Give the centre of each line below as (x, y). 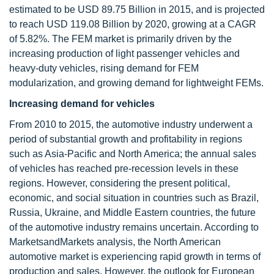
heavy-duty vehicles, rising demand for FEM (104, 68)
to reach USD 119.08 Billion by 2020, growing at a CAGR (133, 24)
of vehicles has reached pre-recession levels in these (124, 168)
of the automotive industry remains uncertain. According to (134, 227)
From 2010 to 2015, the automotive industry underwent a (131, 124)
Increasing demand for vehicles (82, 104)
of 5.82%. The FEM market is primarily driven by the (120, 39)
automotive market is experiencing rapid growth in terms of (135, 257)
